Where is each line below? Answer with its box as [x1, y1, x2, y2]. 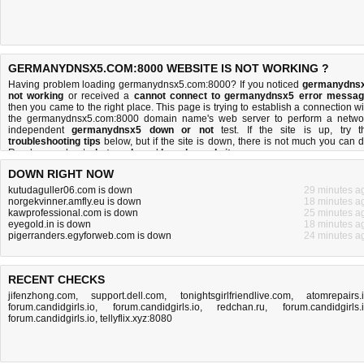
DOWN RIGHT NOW [8, 167, 114, 180]
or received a [63, 90, 134, 102]
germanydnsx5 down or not [71, 124, 214, 136]
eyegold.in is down [8, 219, 91, 230]
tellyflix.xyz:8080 [100, 313, 172, 324]
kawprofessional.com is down [8, 207, 138, 219]
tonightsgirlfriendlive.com [180, 290, 291, 301]
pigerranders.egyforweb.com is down [8, 230, 171, 241]
